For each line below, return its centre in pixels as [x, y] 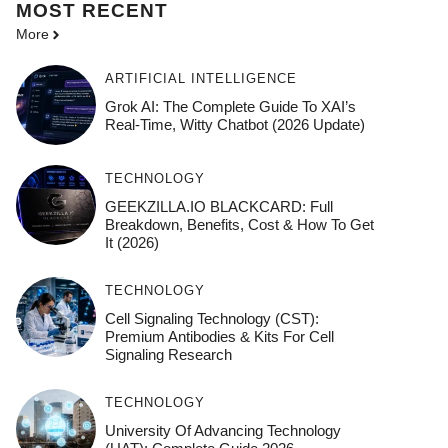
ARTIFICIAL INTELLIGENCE [200, 79]
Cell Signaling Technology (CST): [211, 319]
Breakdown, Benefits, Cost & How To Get [239, 225]
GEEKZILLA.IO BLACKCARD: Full [218, 207]
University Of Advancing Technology [222, 431]
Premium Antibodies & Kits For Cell [219, 337]
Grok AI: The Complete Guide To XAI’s [230, 107]
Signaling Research [168, 355]
